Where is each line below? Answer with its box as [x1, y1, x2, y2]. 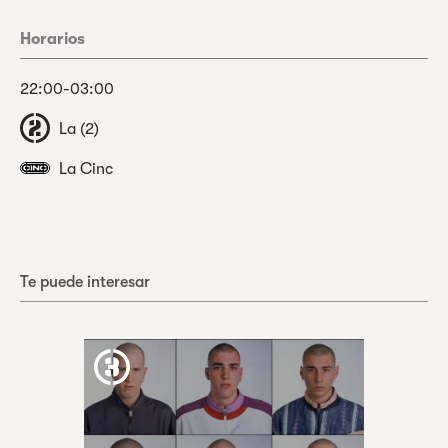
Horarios [20, 29, 85, 48]
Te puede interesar [20, 272, 150, 291]
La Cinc [59, 159, 113, 178]
